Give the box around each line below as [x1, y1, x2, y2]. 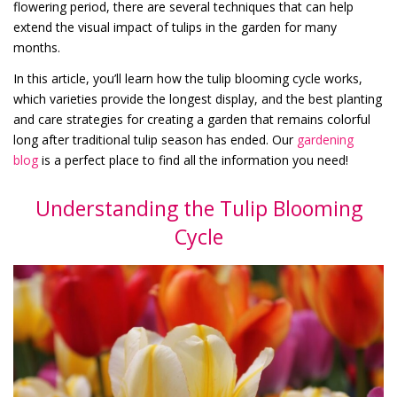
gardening [297, 131, 354, 148]
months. [13, 39, 60, 56]
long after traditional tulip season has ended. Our [13, 131, 297, 148]
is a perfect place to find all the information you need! [38, 152, 348, 168]
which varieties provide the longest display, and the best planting [13, 90, 382, 107]
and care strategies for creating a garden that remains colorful [13, 111, 370, 128]
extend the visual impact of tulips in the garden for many [13, 19, 337, 35]
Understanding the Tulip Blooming [35, 194, 362, 222]
